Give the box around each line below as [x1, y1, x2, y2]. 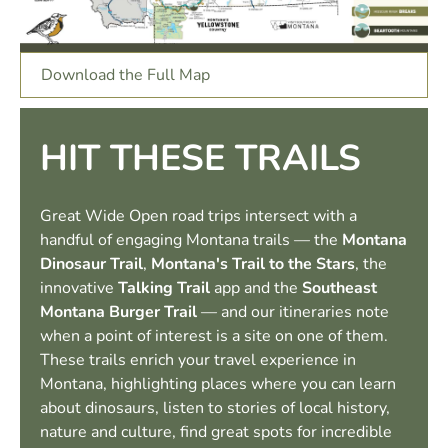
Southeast [302, 276, 377, 299]
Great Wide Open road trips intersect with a [40, 204, 357, 227]
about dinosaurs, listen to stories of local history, [40, 396, 390, 419]
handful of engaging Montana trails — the [40, 228, 342, 251]
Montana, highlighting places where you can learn [40, 372, 396, 395]
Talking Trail [118, 276, 210, 299]
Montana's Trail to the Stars [151, 252, 355, 275]
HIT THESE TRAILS [40, 133, 361, 183]
